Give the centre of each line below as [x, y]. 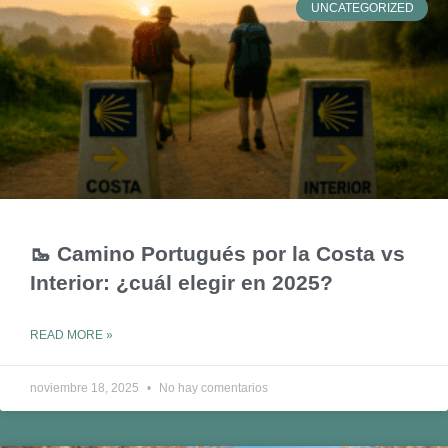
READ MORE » [71, 335]
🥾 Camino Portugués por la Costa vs [217, 254]
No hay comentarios [212, 388]
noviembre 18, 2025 [86, 388]
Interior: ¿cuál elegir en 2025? [181, 283]
